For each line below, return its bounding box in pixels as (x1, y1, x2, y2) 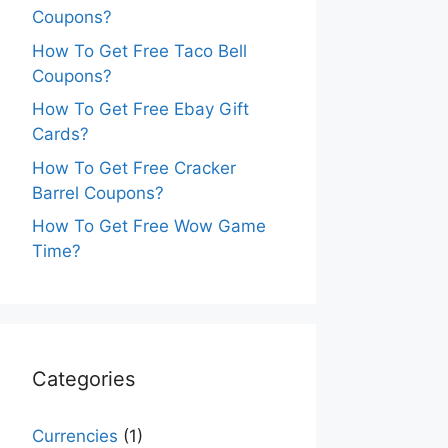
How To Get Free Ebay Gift (32, 99, 249, 119)
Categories (32, 367, 135, 391)
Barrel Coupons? (32, 182, 164, 203)
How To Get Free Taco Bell (32, 40, 247, 61)
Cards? (32, 124, 89, 144)
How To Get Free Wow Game (32, 216, 266, 236)
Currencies (32, 426, 118, 446)
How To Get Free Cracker (32, 157, 236, 178)
